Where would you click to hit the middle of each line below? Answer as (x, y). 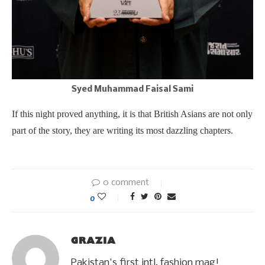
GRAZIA (93, 241)
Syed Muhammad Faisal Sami (132, 90)
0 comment (126, 183)
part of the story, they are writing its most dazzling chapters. (122, 131)
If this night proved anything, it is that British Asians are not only (132, 114)
